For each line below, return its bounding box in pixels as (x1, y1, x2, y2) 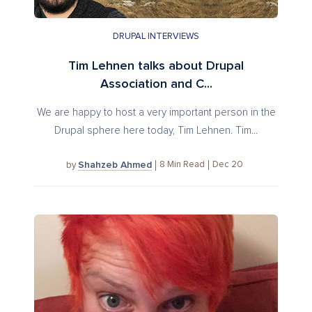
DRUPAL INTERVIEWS (113, 31, 199, 41)
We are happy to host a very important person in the (36, 107, 276, 118)
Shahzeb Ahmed (77, 159, 152, 170)
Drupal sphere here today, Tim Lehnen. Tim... (54, 125, 258, 136)
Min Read (166, 160, 205, 170)
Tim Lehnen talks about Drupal (68, 59, 244, 72)
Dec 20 (212, 160, 243, 170)
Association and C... (100, 77, 212, 91)
